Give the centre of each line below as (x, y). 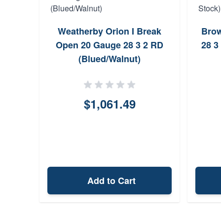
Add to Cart (111, 181)
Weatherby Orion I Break (110, 31)
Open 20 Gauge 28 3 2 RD (110, 45)
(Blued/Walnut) (110, 59)
